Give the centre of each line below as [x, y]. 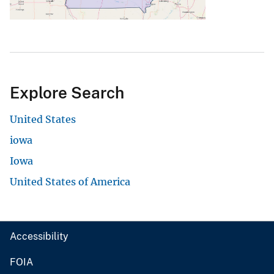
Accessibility [39, 237]
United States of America [70, 182]
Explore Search [67, 93]
